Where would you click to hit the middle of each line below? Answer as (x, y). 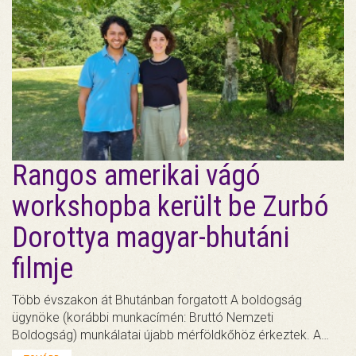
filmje (43, 268)
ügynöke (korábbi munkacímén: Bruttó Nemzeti (143, 317)
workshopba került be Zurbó (170, 206)
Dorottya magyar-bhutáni (151, 237)
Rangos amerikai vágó (136, 175)
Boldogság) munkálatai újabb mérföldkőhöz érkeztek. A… (170, 335)
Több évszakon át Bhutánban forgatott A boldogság (157, 300)
